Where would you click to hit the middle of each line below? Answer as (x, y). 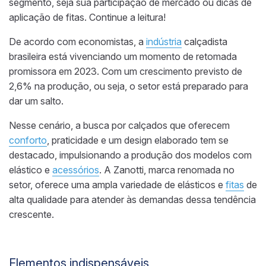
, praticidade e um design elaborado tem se (138, 140)
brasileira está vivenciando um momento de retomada (123, 56)
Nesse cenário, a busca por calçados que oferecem (119, 125)
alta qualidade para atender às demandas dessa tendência (132, 199)
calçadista (205, 41)
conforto (28, 140)
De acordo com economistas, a (77, 41)
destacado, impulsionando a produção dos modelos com (130, 155)
